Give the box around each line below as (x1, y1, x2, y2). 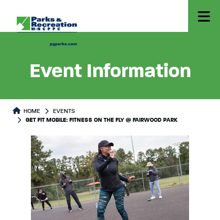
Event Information (29, 62, 191, 82)
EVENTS (53, 109, 75, 114)
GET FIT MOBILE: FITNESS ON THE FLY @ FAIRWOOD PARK (26, 117, 177, 123)
